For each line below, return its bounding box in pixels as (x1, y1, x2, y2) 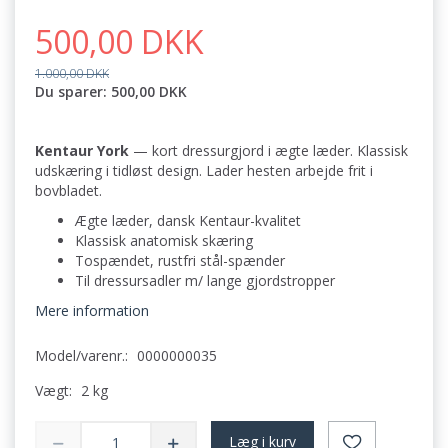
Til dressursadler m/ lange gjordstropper (75, 271, 335, 291)
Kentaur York (35, 141, 129, 161)
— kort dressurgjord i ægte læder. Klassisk (129, 141, 408, 161)
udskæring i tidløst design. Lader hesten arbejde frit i (35, 161, 373, 181)
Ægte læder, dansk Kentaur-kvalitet (75, 211, 301, 231)
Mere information (35, 301, 149, 321)
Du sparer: (35, 82, 111, 102)
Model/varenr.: (35, 346, 132, 366)
